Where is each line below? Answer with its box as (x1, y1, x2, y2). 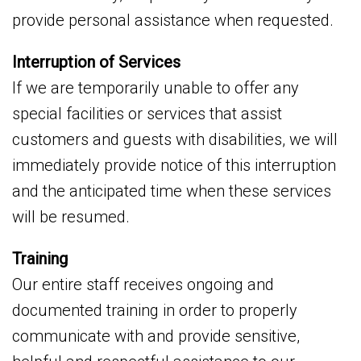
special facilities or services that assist (12, 104, 282, 123)
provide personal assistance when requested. (12, 10, 334, 30)
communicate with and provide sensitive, (12, 326, 300, 346)
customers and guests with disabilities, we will (12, 130, 338, 149)
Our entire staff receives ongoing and (12, 275, 274, 294)
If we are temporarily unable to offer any (12, 78, 299, 98)
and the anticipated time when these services (12, 181, 331, 201)
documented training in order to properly (12, 301, 297, 320)
